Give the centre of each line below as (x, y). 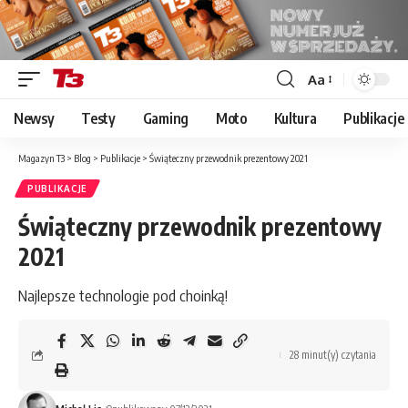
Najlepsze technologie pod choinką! (123, 296)
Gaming (165, 119)
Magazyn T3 (41, 158)
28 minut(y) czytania (333, 355)
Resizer (330, 112)
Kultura (295, 119)
